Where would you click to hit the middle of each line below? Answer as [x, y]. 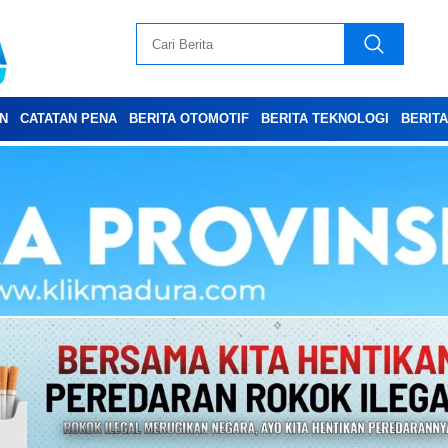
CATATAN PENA [68, 118]
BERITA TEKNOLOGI [325, 118]
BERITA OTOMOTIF [189, 118]
